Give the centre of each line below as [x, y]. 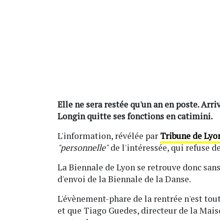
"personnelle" [83, 148]
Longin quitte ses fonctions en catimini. [135, 116]
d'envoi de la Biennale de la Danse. [124, 179]
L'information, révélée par [109, 136]
